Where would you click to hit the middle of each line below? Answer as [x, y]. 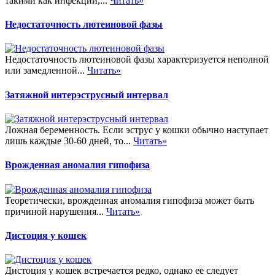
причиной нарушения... [56, 211]
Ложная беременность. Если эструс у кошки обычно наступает [137, 130]
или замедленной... [46, 71]
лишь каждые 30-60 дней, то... [69, 141]
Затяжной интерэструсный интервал [87, 95]
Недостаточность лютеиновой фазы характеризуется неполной [137, 60]
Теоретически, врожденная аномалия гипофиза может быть [130, 200]
